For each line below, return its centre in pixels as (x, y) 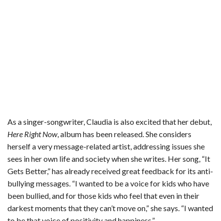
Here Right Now (32, 134)
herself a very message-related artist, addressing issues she (106, 146)
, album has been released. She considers (124, 134)
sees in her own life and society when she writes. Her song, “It (109, 158)
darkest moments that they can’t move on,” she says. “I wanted (110, 208)
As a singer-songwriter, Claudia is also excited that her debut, (110, 121)
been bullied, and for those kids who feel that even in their (103, 195)
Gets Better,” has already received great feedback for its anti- (110, 171)
